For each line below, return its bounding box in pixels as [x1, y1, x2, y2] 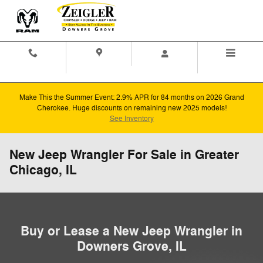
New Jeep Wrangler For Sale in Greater [9, 147, 239, 163]
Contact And [8, 63, 58, 75]
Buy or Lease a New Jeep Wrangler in [21, 223, 242, 240]
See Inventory [109, 114, 154, 123]
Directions [78, 63, 120, 75]
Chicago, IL [9, 162, 77, 178]
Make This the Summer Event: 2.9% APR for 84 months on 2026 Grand [19, 93, 244, 102]
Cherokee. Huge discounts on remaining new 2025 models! [36, 103, 227, 113]
